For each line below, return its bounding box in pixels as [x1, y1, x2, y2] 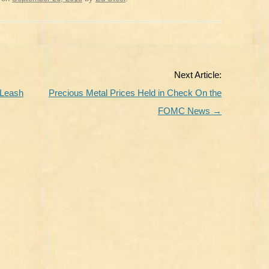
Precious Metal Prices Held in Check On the [48, 88, 222, 98]
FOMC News [157, 106, 213, 116]
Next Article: [174, 70, 222, 80]
